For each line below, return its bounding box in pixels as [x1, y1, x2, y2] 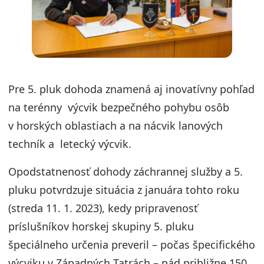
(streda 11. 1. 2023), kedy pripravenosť [8, 201, 198, 216]
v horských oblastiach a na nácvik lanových [8, 118, 223, 133]
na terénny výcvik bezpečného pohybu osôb [8, 100, 229, 115]
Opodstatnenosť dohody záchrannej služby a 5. [8, 164, 243, 179]
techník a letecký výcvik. [8, 137, 131, 151]
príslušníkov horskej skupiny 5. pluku [8, 219, 194, 234]
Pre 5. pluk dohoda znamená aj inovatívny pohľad [8, 82, 255, 97]
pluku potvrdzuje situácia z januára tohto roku [8, 183, 239, 197]
